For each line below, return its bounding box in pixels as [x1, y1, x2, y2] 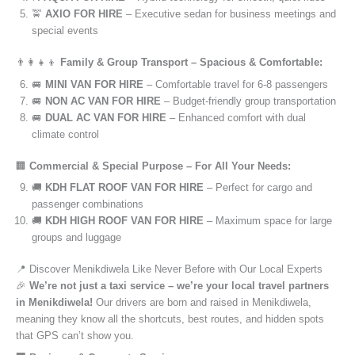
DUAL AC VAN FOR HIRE [45, 111, 166, 124]
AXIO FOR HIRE [45, 8, 123, 21]
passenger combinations [32, 198, 143, 211]
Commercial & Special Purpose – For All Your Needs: [29, 159, 291, 172]
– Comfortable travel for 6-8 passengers [143, 78, 328, 90]
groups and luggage [32, 231, 121, 244]
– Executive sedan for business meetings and [123, 8, 336, 21]
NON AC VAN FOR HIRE [45, 94, 161, 107]
